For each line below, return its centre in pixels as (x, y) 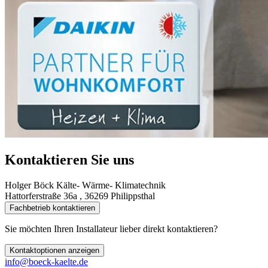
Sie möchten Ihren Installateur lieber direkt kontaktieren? (111, 229)
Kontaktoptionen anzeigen (54, 250)
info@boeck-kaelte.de (46, 261)
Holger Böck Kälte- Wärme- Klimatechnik (85, 185)
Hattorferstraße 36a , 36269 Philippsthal (80, 196)
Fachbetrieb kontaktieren (52, 208)
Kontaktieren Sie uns (69, 159)
